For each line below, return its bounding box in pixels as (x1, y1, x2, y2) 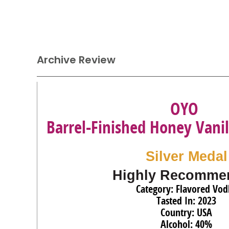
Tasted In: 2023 (156, 194, 216, 208)
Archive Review (37, 53, 116, 67)
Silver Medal (145, 149, 227, 164)
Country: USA (161, 205, 212, 219)
